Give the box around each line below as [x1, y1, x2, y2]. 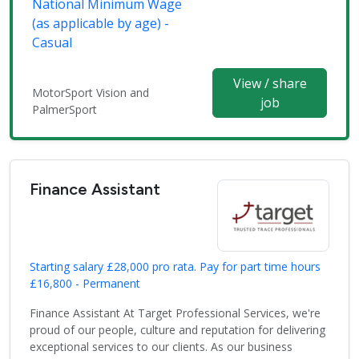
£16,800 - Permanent [30, 276, 140, 292]
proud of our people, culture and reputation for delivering [30, 322, 325, 338]
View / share [232, 75, 307, 93]
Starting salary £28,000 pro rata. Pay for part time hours [30, 259, 321, 275]
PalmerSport [32, 102, 97, 118]
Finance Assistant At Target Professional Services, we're [30, 305, 321, 321]
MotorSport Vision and [32, 85, 149, 101]
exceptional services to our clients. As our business [30, 339, 292, 355]
